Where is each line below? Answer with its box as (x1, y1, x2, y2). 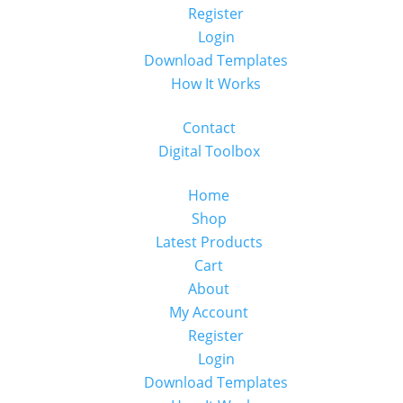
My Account (169, 302, 248, 323)
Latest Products (155, 232, 263, 253)
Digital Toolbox (157, 141, 260, 162)
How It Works (171, 74, 261, 94)
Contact (182, 118, 236, 139)
